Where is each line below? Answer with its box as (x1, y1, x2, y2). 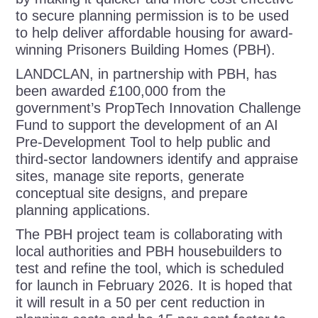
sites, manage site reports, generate (16, 168, 245, 185)
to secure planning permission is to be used (16, 8, 290, 24)
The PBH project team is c (16, 226, 182, 243)
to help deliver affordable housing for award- (16, 25, 294, 41)
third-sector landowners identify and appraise (16, 151, 299, 168)
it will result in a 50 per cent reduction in (16, 295, 265, 311)
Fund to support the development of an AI (16, 117, 279, 133)
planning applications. (16, 202, 155, 219)
